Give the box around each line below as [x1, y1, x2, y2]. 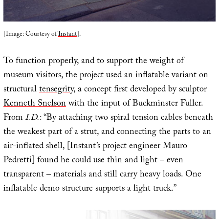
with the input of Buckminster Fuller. [66, 96, 203, 112]
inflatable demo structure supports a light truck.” [3, 181, 176, 197]
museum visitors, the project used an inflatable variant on [3, 68, 208, 84]
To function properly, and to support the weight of [3, 54, 184, 69]
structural [3, 82, 39, 98]
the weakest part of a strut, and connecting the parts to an [3, 125, 211, 140]
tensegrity [39, 82, 73, 98]
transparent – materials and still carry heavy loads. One [3, 167, 201, 183]
